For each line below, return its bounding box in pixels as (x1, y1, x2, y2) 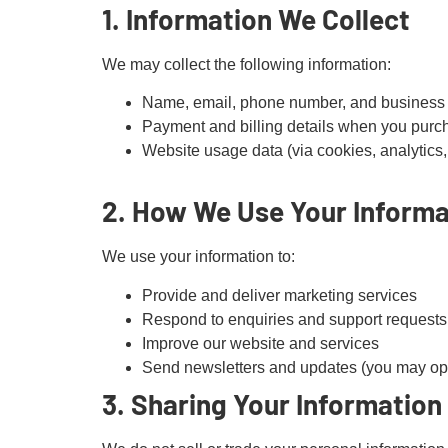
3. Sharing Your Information (102, 386, 442, 421)
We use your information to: (102, 248, 295, 266)
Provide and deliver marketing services (142, 286, 417, 304)
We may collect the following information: (102, 55, 391, 73)
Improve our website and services (142, 334, 379, 352)
